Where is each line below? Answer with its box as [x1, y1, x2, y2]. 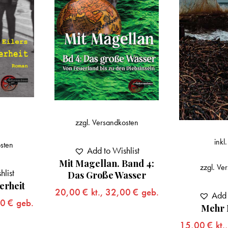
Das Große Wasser [67, 168, 146, 181]
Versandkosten [92, 117, 138, 128]
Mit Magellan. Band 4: [59, 157, 155, 169]
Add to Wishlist [87, 144, 139, 156]
